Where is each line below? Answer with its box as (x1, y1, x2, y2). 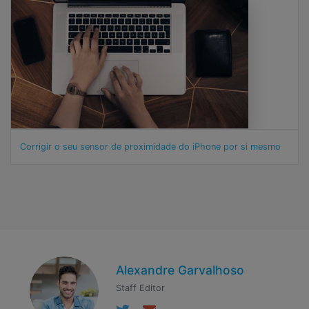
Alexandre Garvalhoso (116, 262, 245, 277)
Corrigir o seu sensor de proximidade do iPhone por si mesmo (19, 142, 281, 153)
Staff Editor (116, 283, 166, 294)
